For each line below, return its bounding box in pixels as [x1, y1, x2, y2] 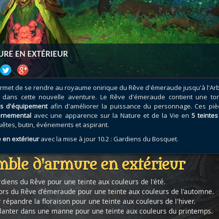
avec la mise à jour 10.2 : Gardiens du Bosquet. [39, 134, 178, 143]
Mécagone [21, 5, 52, 13]
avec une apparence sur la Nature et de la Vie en [31, 111, 189, 120]
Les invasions [90, 18, 135, 25]
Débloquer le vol [90, 5, 143, 13]
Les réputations [90, 42, 140, 50]
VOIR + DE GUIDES [41, 60, 108, 68]
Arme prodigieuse [90, 30, 147, 38]
